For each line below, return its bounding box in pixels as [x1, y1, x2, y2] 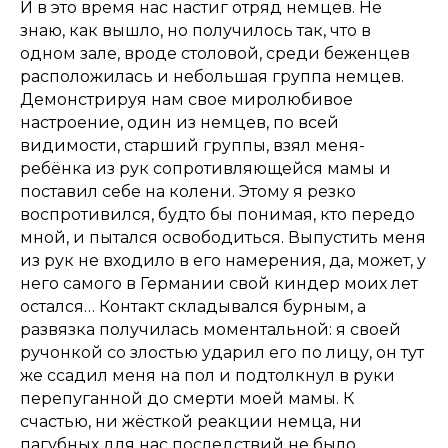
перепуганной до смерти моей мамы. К [20, 389, 354, 409]
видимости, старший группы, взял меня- [20, 136, 365, 156]
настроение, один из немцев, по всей [20, 113, 339, 133]
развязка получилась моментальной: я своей [20, 320, 401, 340]
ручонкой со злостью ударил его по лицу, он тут [20, 343, 424, 363]
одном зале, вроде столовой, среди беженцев [20, 44, 410, 64]
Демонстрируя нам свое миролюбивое [20, 90, 353, 110]
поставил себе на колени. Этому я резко [20, 182, 356, 202]
